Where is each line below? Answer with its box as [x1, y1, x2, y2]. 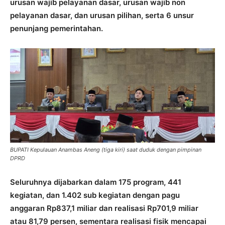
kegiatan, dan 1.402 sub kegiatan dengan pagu [10, 190, 180, 200]
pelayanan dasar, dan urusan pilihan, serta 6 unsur [10, 10, 194, 20]
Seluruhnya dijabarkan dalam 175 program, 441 [10, 177, 181, 187]
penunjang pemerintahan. [10, 23, 103, 33]
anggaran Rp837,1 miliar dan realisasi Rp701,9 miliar [10, 203, 198, 213]
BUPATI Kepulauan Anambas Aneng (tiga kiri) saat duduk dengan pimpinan [10, 146, 201, 154]
